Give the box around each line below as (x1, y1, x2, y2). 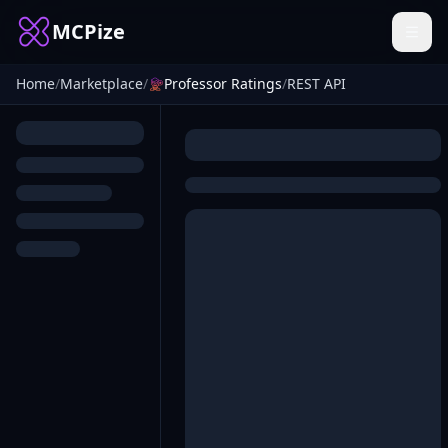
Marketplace (60, 74, 143, 93)
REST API (287, 74, 346, 93)
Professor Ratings (164, 74, 282, 93)
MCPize (52, 18, 125, 45)
